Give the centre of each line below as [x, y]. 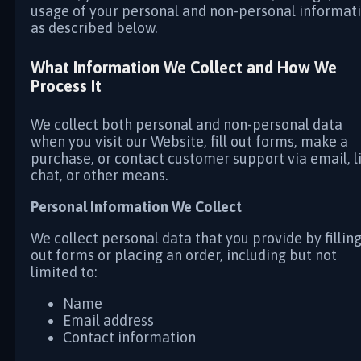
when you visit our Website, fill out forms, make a [189, 142]
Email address [108, 321]
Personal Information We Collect [136, 207]
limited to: [64, 272]
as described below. [94, 28]
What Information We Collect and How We [184, 67]
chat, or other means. [100, 176]
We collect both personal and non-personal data [187, 125]
